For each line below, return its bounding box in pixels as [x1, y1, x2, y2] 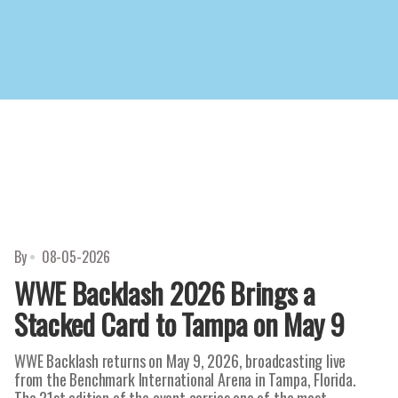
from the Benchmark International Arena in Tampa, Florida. [14, 368, 356, 391]
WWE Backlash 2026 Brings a [14, 272, 315, 314]
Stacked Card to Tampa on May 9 [14, 303, 345, 345]
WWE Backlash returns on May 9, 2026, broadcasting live [14, 349, 346, 372]
